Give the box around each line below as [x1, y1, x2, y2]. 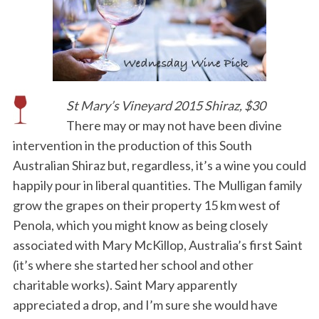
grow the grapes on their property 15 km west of [12, 197, 281, 214]
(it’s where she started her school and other [12, 257, 253, 273]
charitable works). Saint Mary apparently [12, 277, 237, 293]
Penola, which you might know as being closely [12, 217, 268, 234]
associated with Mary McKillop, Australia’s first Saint [12, 237, 303, 253]
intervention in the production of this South [12, 137, 252, 154]
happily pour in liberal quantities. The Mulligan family [12, 177, 302, 194]
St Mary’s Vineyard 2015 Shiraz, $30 [66, 98, 266, 114]
